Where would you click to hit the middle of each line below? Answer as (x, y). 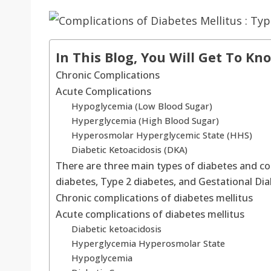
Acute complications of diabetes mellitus (150, 214)
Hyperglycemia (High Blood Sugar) (145, 121)
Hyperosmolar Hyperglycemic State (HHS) (162, 135)
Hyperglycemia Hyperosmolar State (149, 243)
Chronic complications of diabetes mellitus (154, 198)
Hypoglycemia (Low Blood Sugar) (142, 106)
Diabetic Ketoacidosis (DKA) (129, 150)
